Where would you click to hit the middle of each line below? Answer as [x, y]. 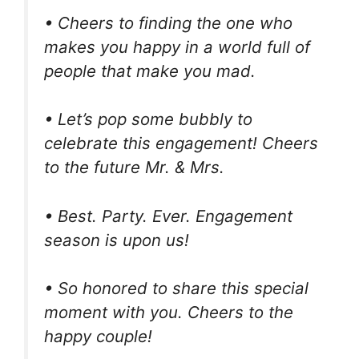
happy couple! [98, 337]
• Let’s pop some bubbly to [148, 119]
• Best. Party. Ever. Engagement [168, 216]
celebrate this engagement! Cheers [181, 143]
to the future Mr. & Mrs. [134, 167]
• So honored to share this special [176, 288]
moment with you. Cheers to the [169, 313]
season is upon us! [117, 240]
